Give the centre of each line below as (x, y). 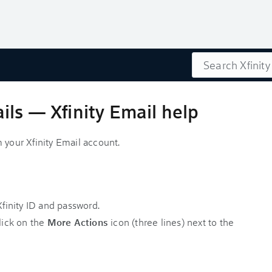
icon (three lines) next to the (171, 222)
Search (207, 59)
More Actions (78, 222)
